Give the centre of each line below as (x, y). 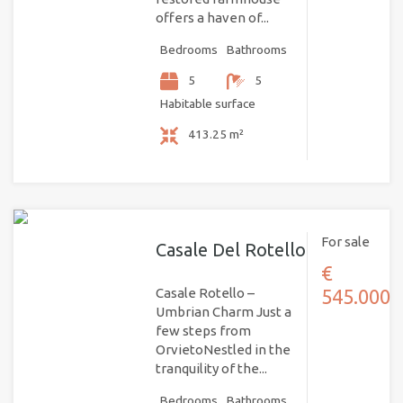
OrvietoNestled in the (223, 350)
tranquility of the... (211, 369)
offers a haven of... (212, 18)
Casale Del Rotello (230, 250)
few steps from (203, 331)
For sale (345, 242)
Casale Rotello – (205, 293)
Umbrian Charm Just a (223, 312)
